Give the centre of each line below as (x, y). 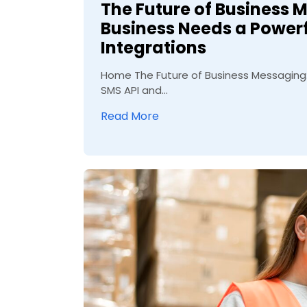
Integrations (153, 48)
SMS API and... (134, 90)
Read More (130, 116)
